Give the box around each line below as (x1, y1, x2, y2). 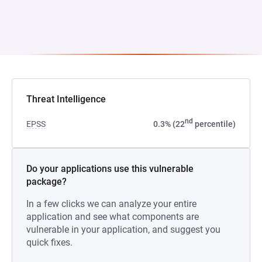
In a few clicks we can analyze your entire (26, 198, 196, 209)
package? (26, 176, 67, 187)
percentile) (193, 119, 236, 129)
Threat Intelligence (26, 94, 106, 105)
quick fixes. (26, 237, 73, 248)
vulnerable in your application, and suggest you (26, 224, 220, 235)
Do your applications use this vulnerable (26, 163, 194, 174)
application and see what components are (26, 211, 199, 222)
